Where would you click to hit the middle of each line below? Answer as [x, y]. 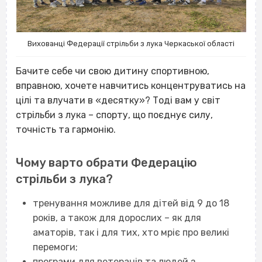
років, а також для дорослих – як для [117, 218]
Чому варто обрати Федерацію [106, 163]
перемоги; [55, 247]
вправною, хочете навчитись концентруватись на [131, 86]
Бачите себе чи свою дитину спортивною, [113, 71]
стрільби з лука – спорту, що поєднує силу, [114, 115]
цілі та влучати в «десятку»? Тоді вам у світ [118, 101]
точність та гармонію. [66, 130]
